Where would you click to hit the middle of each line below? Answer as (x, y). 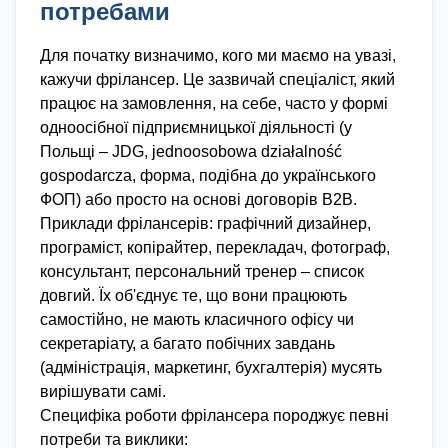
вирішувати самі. (103, 391)
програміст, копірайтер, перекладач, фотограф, (215, 247)
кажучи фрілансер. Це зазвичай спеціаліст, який (217, 79)
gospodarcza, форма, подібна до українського (208, 175)
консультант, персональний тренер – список (202, 271)
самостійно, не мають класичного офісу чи (197, 319)
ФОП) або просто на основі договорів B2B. (198, 199)
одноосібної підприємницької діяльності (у (196, 127)
